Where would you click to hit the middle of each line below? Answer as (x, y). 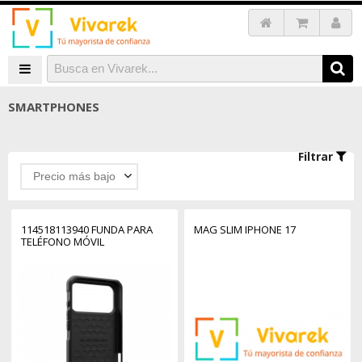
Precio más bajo (74, 176)
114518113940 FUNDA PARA (87, 229)
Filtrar (317, 156)
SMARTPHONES (54, 106)
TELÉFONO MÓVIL (63, 241)
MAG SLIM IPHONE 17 (245, 229)
